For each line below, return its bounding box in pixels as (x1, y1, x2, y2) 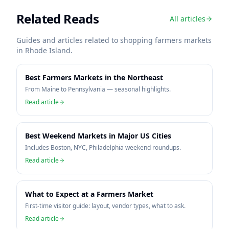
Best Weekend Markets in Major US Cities (25, 131, 171, 141)
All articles (170, 14, 205, 24)
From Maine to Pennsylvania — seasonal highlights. (25, 85, 171, 94)
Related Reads (16, 10, 99, 27)
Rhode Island (25, 45, 71, 55)
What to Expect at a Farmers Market (25, 189, 153, 199)
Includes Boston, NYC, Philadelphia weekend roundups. (25, 143, 181, 152)
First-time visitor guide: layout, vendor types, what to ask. (25, 201, 186, 210)
